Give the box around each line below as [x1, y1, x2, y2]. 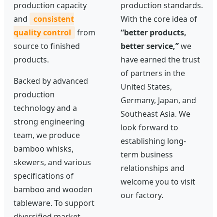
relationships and [121, 162, 185, 173]
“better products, [121, 27, 186, 38]
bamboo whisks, [14, 143, 74, 154]
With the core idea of [121, 13, 197, 24]
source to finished [14, 40, 80, 51]
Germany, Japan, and [121, 94, 196, 106]
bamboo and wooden [14, 184, 93, 195]
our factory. [121, 189, 163, 201]
